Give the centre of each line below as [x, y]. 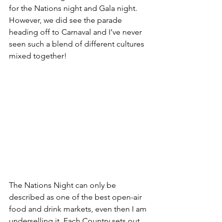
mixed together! [39, 56]
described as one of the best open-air [76, 197]
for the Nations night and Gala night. [74, 8]
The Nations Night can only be [63, 185]
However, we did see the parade [66, 20]
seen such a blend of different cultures [78, 44]
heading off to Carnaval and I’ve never [76, 32]
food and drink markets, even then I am [79, 209]
